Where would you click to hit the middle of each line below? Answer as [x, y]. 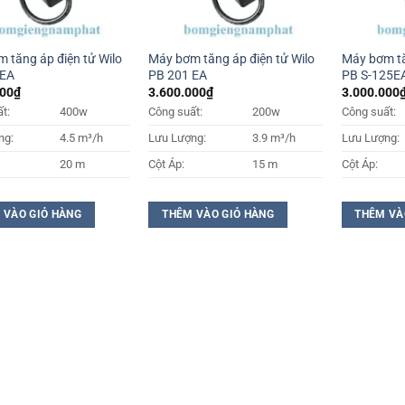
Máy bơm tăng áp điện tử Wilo [232, 59]
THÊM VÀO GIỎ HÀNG [218, 215]
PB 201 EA [178, 75]
